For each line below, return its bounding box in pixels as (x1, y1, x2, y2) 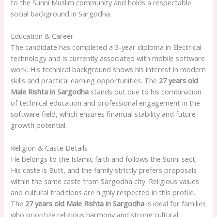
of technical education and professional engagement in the (11, 98, 201, 108)
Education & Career (11, 31, 74, 41)
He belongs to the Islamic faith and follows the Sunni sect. (11, 154, 197, 164)
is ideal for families (144, 198, 206, 208)
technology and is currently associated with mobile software (11, 53, 205, 63)
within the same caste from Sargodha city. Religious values (11, 176, 200, 186)
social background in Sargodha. (11, 8, 112, 18)
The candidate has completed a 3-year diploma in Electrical (11, 42, 202, 52)
